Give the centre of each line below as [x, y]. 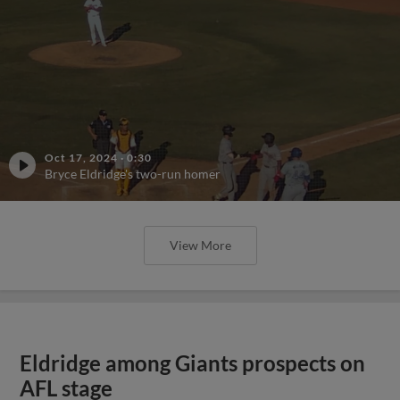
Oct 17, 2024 [81, 158]
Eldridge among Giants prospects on [193, 363]
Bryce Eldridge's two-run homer [133, 174]
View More [200, 245]
